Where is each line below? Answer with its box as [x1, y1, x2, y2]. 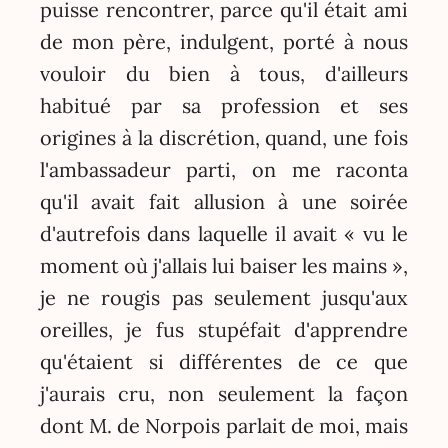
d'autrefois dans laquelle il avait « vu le [39, 221, 409, 247]
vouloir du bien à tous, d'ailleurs [39, 61, 409, 87]
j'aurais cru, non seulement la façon [39, 381, 409, 407]
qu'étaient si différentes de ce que [39, 349, 409, 375]
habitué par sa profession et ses [39, 93, 409, 119]
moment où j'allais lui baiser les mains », [39, 253, 409, 279]
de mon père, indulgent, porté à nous [39, 29, 409, 55]
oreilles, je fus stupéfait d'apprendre [39, 317, 409, 343]
